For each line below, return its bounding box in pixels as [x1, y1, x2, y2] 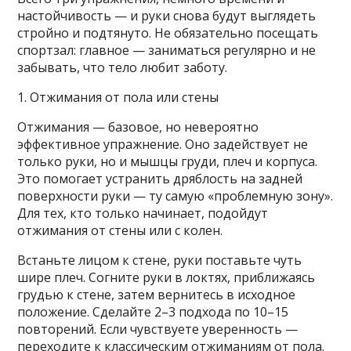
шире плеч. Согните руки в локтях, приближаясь [17, 269, 316, 287]
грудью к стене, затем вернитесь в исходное [17, 286, 296, 304]
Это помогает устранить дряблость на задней [17, 170, 303, 188]
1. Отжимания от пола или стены [17, 89, 219, 107]
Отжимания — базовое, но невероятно [17, 118, 259, 136]
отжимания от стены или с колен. [17, 222, 226, 240]
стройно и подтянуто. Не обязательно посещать [17, 24, 319, 42]
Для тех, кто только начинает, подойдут [17, 204, 269, 223]
